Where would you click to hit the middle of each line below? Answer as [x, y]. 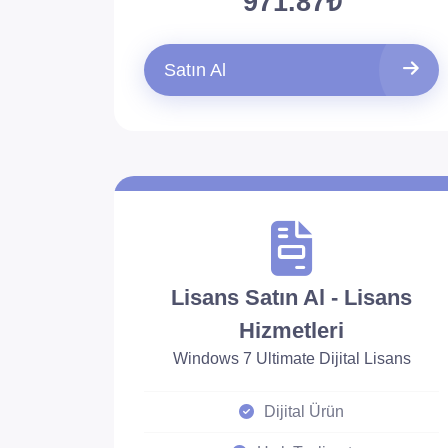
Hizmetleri [292, 330]
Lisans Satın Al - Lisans [292, 297]
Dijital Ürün [304, 411]
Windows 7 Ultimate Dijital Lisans [291, 358]
